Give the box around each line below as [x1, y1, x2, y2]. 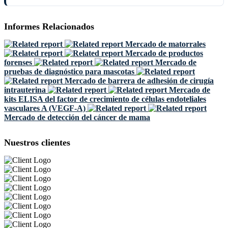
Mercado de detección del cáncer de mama [4, 112, 150, 122]
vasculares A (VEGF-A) [4, 103, 85, 112]
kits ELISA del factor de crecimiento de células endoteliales [4, 94, 206, 103]
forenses [4, 58, 32, 67]
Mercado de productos [125, 48, 203, 58]
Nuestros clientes [4, 137, 70, 148]
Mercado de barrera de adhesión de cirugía [65, 76, 214, 85]
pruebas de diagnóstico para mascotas [4, 67, 134, 76]
